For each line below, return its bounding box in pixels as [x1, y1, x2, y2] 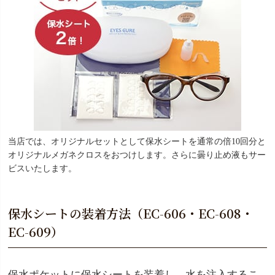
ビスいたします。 [8, 163, 77, 173]
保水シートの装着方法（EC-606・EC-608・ [8, 204, 254, 222]
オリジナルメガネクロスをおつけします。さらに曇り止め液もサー [8, 150, 266, 160]
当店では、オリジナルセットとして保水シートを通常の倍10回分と [8, 136, 266, 146]
